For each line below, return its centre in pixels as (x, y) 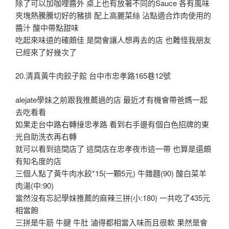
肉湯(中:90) (35, 185)
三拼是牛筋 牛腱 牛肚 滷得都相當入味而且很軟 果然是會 (111, 222)
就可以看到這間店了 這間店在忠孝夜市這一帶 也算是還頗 (113, 148)
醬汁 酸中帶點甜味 (47, 27)
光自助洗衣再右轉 (46, 136)
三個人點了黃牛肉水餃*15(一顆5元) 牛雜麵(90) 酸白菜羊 (111, 173)
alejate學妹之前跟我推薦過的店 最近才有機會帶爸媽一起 (111, 99)
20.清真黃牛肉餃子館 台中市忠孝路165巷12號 (93, 76)
